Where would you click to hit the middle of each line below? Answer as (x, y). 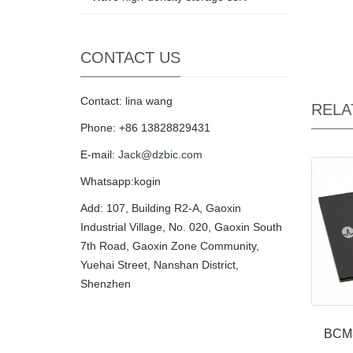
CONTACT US (130, 58)
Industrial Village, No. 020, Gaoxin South (181, 227)
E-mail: (99, 154)
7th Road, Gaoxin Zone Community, (170, 246)
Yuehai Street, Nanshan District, (160, 265)
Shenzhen (106, 284)
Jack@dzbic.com (160, 154)
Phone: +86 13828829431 (145, 128)
